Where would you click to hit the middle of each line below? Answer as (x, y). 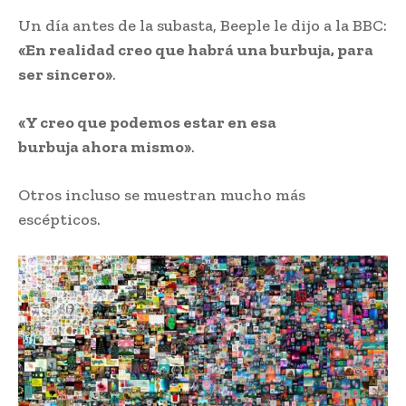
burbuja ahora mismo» (105, 147)
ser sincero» (65, 75)
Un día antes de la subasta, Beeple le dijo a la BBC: (203, 26)
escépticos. (59, 220)
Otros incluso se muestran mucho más (162, 195)
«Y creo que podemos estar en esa (147, 123)
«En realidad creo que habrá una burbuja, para (196, 50)
